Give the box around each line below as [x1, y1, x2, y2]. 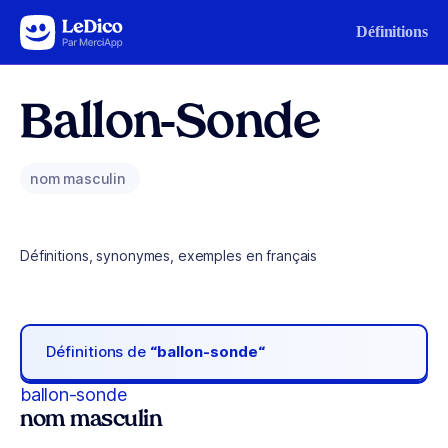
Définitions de [46, 342, 151, 362]
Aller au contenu [24, 19, 128, 36]
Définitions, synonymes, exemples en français [20, 247, 318, 264]
